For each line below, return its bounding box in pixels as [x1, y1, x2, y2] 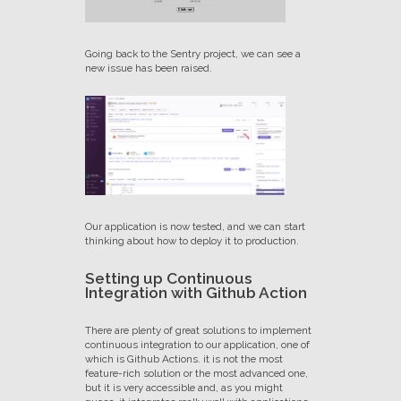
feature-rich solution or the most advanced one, [84, 367, 308, 380]
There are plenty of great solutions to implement [84, 324, 311, 337]
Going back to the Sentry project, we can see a [84, 47, 301, 61]
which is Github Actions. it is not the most [84, 353, 283, 366]
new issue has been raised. [84, 62, 212, 75]
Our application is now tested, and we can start [84, 220, 305, 234]
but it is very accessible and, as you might [84, 381, 283, 395]
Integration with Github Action [84, 284, 307, 303]
